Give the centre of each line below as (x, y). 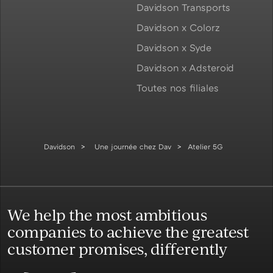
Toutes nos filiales (178, 88)
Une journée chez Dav (133, 146)
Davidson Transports (183, 8)
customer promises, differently (117, 249)
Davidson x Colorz (178, 28)
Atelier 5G (205, 146)
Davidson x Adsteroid (185, 68)
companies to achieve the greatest (128, 232)
